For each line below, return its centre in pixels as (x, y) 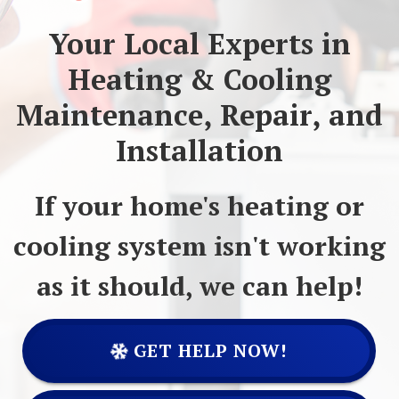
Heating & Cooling (199, 79)
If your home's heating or (199, 206)
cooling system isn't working (199, 246)
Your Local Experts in (199, 43)
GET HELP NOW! (208, 350)
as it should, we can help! (199, 286)
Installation (199, 150)
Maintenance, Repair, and (199, 114)
